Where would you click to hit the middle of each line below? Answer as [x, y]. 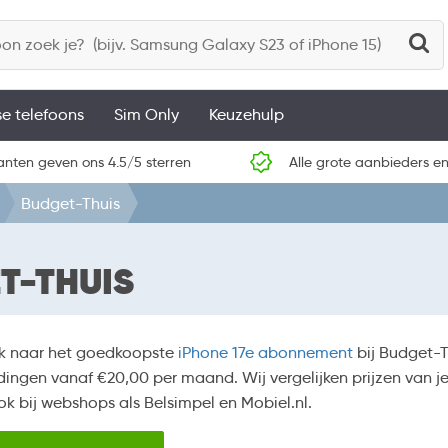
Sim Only [146, 114]
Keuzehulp [246, 114]
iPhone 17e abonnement [265, 352]
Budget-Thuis [70, 203]
